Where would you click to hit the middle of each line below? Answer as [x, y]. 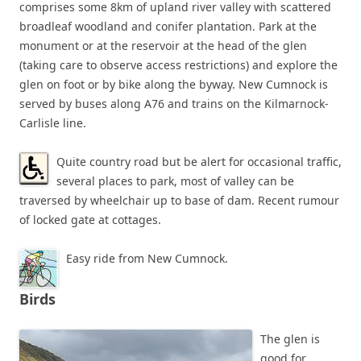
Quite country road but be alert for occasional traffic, [199, 162]
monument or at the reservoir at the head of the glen [163, 46]
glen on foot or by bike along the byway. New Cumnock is [174, 84]
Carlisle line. [53, 123]
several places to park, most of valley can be [175, 181]
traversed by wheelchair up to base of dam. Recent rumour [179, 200]
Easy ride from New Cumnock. [147, 258]
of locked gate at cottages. [90, 220]
